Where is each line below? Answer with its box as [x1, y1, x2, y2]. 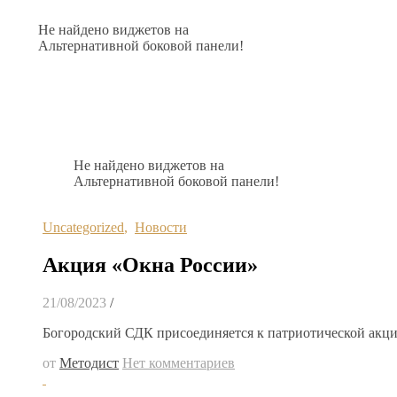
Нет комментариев [122, 354, 235, 370]
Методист [59, 354, 119, 370]
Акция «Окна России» [43, 253, 258, 276]
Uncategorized [43, 220, 124, 235]
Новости [135, 220, 187, 235]
